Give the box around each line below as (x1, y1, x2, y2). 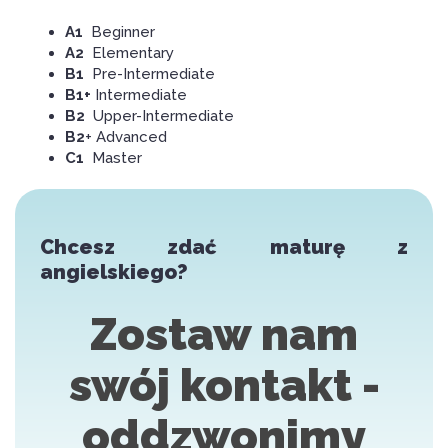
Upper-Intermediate (93, 107, 234, 126)
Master (92, 149, 142, 168)
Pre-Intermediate (92, 65, 215, 84)
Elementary (92, 44, 174, 63)
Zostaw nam (90, 308, 358, 362)
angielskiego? (40, 260, 188, 285)
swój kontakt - (68, 359, 380, 413)
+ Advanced (85, 128, 167, 147)
